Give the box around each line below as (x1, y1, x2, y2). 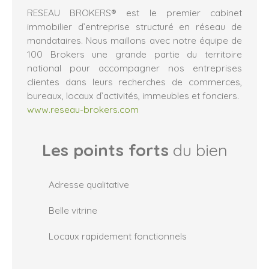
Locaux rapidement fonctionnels (49, 229, 187, 242)
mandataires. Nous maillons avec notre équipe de (27, 34, 242, 46)
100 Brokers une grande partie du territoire (27, 47, 242, 60)
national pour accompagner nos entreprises (27, 61, 242, 74)
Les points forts (41, 139, 169, 160)
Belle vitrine (49, 204, 97, 216)
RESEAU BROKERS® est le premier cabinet (27, 6, 242, 19)
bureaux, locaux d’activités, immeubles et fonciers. (27, 89, 239, 101)
